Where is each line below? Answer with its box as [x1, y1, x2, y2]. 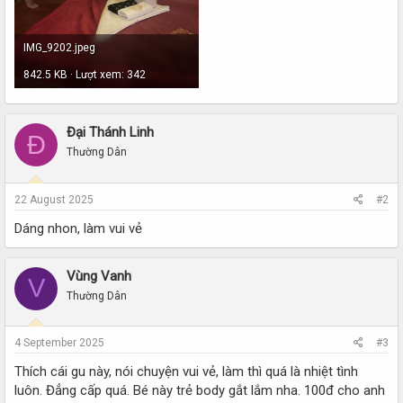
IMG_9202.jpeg [23, 40, 95, 54]
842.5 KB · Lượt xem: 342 [23, 67, 146, 81]
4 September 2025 [14, 336, 104, 349]
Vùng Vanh [67, 267, 131, 284]
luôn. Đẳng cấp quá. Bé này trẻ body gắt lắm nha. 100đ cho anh [14, 382, 385, 399]
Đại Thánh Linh [67, 124, 154, 140]
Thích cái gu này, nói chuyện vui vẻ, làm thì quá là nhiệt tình [14, 363, 358, 380]
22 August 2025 [14, 193, 94, 206]
